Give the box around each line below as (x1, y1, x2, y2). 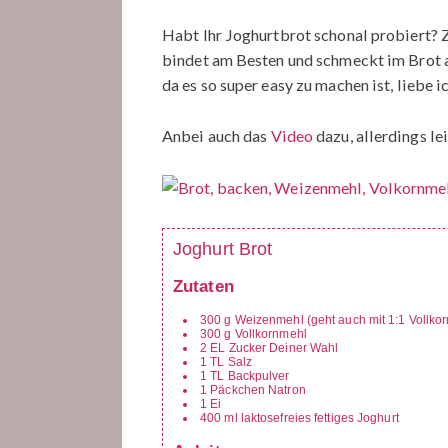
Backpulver (227, 369, 290, 384)
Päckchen (210, 383, 266, 398)
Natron (268, 383, 306, 398)
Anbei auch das (162, 126, 271, 146)
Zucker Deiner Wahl (228, 341, 339, 356)
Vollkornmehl (234, 327, 307, 342)
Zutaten (173, 276, 234, 296)
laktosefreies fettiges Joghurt (240, 411, 399, 426)
